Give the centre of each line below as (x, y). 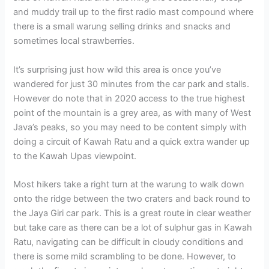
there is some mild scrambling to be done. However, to (125, 256)
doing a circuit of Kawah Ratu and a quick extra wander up (132, 141)
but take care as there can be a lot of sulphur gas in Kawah (133, 227)
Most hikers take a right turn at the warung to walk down (129, 184)
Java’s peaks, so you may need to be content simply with (130, 127)
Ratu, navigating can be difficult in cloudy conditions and (128, 242)
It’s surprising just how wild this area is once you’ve (117, 69)
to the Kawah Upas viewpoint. (75, 156)
